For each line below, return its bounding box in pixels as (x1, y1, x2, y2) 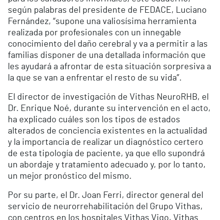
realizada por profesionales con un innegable (8, 28, 181, 38)
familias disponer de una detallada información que (8, 51, 206, 60)
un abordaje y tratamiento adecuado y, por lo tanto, (8, 161, 206, 170)
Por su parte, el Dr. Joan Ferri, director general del (8, 191, 203, 200)
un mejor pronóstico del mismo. (8, 172, 132, 181)
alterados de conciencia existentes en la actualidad (8, 127, 207, 136)
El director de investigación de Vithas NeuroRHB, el (8, 93, 209, 102)
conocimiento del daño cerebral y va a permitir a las (8, 40, 208, 49)
